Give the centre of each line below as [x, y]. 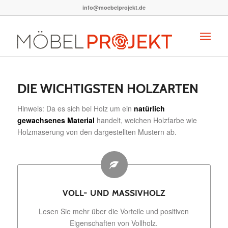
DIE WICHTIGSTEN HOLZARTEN [108, 89]
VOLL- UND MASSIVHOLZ [114, 193]
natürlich [149, 108]
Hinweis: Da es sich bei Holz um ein [75, 108]
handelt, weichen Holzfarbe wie [146, 120]
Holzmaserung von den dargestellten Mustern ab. [97, 132]
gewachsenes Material [56, 120]
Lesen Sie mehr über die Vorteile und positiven [114, 211]
